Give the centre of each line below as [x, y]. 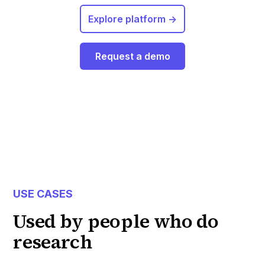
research [53, 242]
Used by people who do [116, 221]
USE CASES [43, 194]
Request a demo [132, 56]
